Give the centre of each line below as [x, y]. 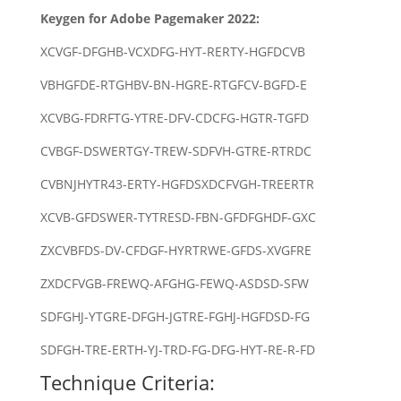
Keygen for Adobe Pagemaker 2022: [149, 18]
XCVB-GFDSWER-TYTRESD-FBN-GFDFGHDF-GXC [178, 217]
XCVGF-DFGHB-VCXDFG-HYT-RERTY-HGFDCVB [172, 51]
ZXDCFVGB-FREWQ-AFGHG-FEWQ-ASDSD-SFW [174, 283]
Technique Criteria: [127, 382]
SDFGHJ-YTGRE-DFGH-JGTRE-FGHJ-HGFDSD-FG [175, 316]
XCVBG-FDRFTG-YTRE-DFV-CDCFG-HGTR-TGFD [174, 117]
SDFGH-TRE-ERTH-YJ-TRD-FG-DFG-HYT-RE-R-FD [177, 349]
